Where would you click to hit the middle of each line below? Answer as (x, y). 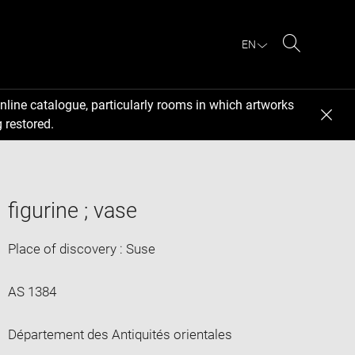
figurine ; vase (72, 210)
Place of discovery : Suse (81, 248)
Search (312, 62)
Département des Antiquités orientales (120, 334)
